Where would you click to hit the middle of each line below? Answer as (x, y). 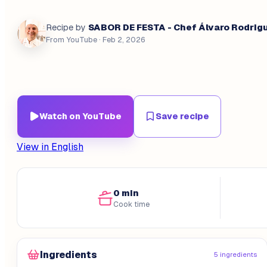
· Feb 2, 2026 (121, 39)
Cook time (132, 204)
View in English (50, 147)
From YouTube (72, 39)
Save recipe (183, 116)
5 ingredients (235, 254)
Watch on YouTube (81, 116)
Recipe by (66, 27)
